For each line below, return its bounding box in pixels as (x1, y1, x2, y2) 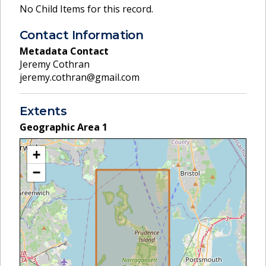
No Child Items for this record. (20, 2, 153, 16)
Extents (20, 103, 67, 118)
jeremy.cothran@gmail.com (20, 70, 140, 84)
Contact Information (20, 27, 144, 42)
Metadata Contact (20, 44, 109, 58)
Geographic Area (20, 120, 102, 134)
